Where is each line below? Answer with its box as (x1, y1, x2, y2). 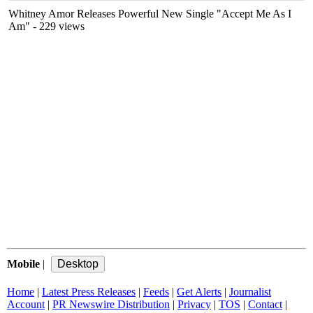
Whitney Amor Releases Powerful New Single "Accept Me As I (8, 8, 291, 20)
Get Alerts (177, 286, 221, 298)
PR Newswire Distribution (52, 298, 170, 310)
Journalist (229, 286, 271, 298)
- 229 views (30, 20, 85, 32)
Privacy (177, 298, 211, 310)
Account (7, 298, 45, 310)
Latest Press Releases (42, 286, 136, 298)
